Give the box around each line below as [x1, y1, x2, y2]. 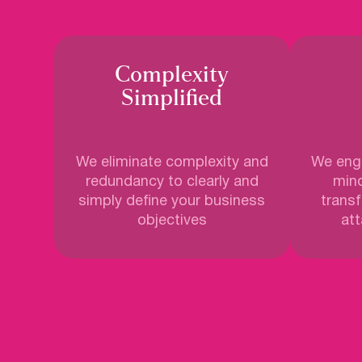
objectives [137, 214, 207, 229]
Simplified [121, 87, 223, 111]
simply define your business [78, 195, 266, 209]
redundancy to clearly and [85, 175, 259, 190]
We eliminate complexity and [75, 156, 268, 170]
